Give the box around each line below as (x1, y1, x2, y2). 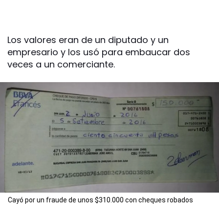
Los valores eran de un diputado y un (7, 34, 169, 46)
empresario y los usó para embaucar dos (7, 46, 190, 58)
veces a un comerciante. (7, 58, 115, 70)
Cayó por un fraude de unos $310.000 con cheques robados (8, 196, 193, 204)
